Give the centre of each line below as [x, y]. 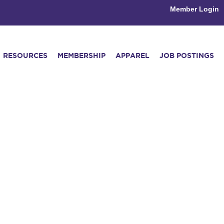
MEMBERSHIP [81, 55]
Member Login [194, 9]
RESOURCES [25, 55]
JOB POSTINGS [186, 55]
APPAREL [132, 55]
